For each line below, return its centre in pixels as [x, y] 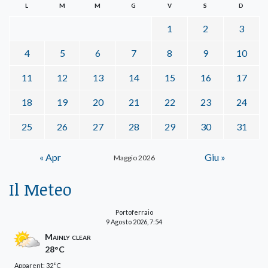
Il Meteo [40, 189]
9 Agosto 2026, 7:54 [134, 221]
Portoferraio [134, 212]
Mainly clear [68, 236]
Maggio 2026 [134, 157]
